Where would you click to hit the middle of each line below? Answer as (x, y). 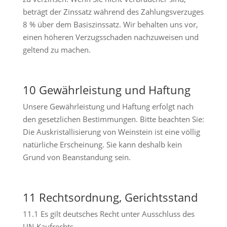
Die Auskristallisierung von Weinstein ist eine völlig (111, 132)
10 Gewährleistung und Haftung (106, 90)
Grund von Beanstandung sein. (77, 157)
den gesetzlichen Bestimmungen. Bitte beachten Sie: (113, 119)
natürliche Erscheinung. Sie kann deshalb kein (102, 144)
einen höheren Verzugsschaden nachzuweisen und (110, 37)
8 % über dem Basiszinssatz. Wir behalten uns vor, (110, 24)
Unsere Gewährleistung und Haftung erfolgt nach (108, 106)
